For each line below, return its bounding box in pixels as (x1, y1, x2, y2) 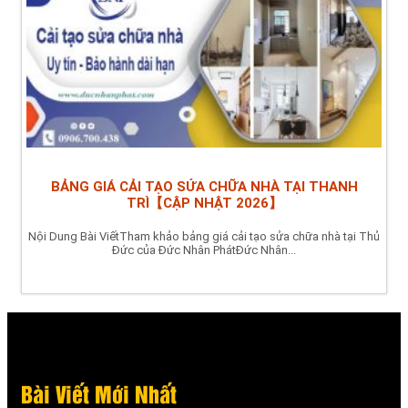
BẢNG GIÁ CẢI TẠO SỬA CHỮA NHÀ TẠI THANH (50, 178, 358, 195)
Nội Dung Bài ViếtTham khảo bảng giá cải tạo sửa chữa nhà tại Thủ (28, 229, 380, 243)
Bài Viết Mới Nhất (21, 385, 177, 406)
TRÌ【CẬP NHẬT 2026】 (126, 194, 282, 211)
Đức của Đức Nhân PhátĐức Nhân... (112, 242, 296, 257)
